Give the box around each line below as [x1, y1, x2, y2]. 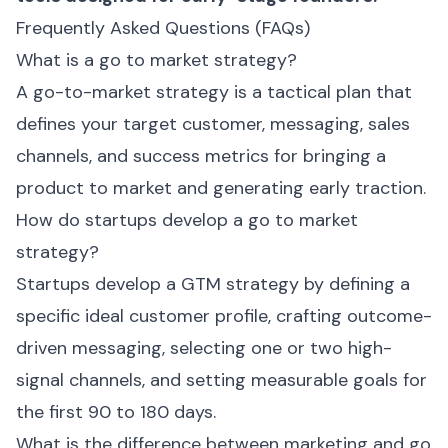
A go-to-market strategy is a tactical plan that [16, 80, 412, 104]
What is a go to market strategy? [16, 48, 297, 72]
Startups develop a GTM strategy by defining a [16, 272, 410, 296]
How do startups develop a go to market [16, 208, 358, 232]
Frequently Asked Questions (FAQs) [16, 16, 310, 40]
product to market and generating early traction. [16, 176, 426, 200]
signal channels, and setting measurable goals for [16, 368, 427, 392]
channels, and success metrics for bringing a [16, 144, 386, 168]
